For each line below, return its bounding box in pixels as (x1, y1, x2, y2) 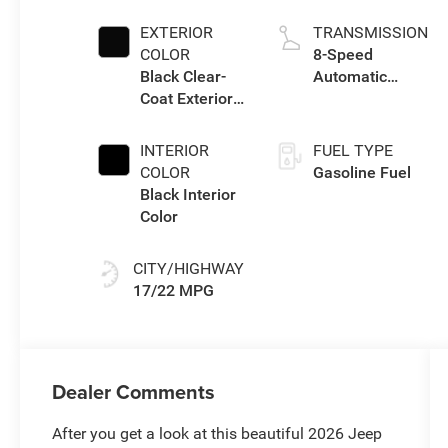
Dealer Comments (52, 376, 216, 406)
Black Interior (139, 184, 236, 204)
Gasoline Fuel (312, 162, 411, 182)
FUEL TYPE (312, 140, 393, 160)
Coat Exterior (139, 88, 233, 108)
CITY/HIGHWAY (132, 258, 244, 278)
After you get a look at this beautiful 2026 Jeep (52, 423, 383, 443)
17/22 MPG (132, 280, 214, 300)
